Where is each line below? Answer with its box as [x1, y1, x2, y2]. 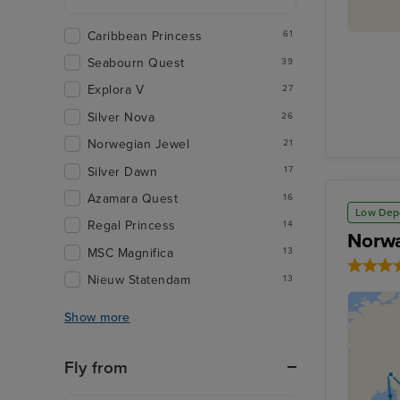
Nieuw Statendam [87, 272, 191, 287]
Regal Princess [87, 218, 176, 234]
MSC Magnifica [87, 245, 174, 261]
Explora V [87, 82, 145, 98]
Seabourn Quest [87, 55, 185, 71]
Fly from [64, 358, 128, 379]
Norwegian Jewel [87, 137, 190, 153]
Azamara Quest [87, 190, 179, 206]
